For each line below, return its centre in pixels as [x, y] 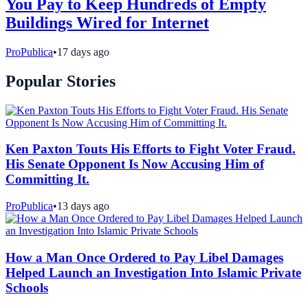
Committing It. [47, 179]
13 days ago [83, 206]
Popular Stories [60, 81]
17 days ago [83, 52]
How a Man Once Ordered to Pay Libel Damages [144, 257]
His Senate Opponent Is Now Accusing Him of [135, 164]
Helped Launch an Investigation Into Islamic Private [153, 272]
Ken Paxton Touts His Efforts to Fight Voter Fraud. [151, 149]
